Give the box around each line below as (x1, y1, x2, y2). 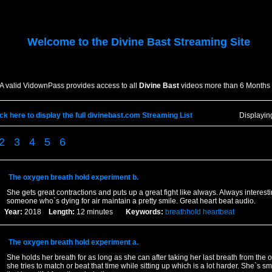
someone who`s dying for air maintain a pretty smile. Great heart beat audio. (6, 197, 256, 205)
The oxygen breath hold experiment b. (8, 173, 138, 182)
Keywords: (125, 208, 163, 216)
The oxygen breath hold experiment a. (8, 238, 138, 246)
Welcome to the (27, 36, 111, 49)
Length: (48, 208, 75, 216)
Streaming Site (171, 36, 250, 49)
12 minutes (74, 208, 126, 216)
